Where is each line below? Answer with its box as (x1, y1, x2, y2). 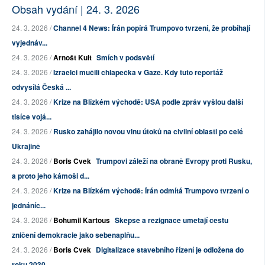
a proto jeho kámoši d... (12, 170, 89, 182)
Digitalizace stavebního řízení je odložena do (96, 244, 244, 256)
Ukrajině (12, 141, 40, 152)
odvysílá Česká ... (12, 82, 71, 93)
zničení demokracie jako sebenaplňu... (12, 230, 140, 241)
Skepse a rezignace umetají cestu (115, 215, 228, 226)
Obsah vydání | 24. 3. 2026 (12, 1, 140, 17)
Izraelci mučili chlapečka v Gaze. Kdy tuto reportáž (53, 67, 223, 78)
